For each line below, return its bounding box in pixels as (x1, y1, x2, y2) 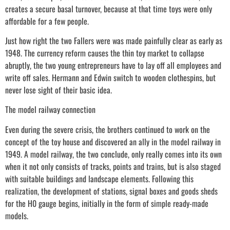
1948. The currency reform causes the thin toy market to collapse (5, 46, 204, 59)
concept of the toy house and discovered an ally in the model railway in (5, 135, 221, 148)
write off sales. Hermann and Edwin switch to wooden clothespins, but (5, 71, 216, 84)
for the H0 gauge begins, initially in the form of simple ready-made (5, 197, 208, 209)
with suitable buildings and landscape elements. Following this (5, 172, 194, 185)
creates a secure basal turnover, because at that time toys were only (5, 2, 212, 15)
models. (5, 209, 28, 222)
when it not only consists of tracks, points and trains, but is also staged (5, 160, 221, 172)
